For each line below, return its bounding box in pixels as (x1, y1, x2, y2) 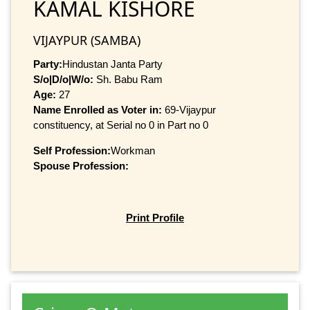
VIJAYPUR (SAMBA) (33, 31, 140, 48)
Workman (111, 144, 155, 156)
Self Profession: (33, 144, 111, 156)
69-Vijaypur (165, 103, 216, 116)
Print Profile (126, 212, 184, 224)
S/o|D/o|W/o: (33, 73, 93, 85)
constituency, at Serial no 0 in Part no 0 (33, 118, 208, 131)
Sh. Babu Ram (93, 73, 163, 85)
